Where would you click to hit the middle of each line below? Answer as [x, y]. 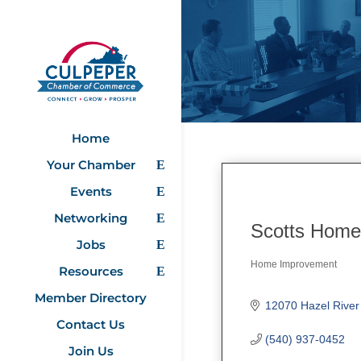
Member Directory [91, 297]
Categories [285, 273]
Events [91, 191]
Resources [91, 271]
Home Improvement [294, 264]
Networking [91, 218]
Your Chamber [91, 164]
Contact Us [91, 324]
